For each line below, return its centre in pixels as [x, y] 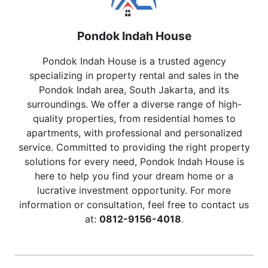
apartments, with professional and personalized [134, 133]
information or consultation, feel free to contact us [134, 205]
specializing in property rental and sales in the [134, 76]
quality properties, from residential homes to [134, 119]
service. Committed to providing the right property [134, 147]
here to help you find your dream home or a [134, 176]
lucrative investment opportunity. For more [134, 191]
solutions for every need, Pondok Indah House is [134, 162]
